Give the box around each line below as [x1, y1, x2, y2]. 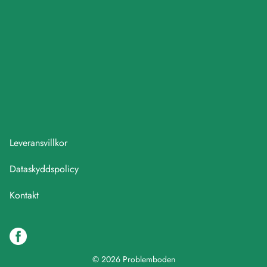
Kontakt [10, 188, 39, 202]
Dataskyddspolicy [10, 162, 79, 176]
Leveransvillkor [10, 136, 67, 150]
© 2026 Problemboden [92, 253, 175, 265]
